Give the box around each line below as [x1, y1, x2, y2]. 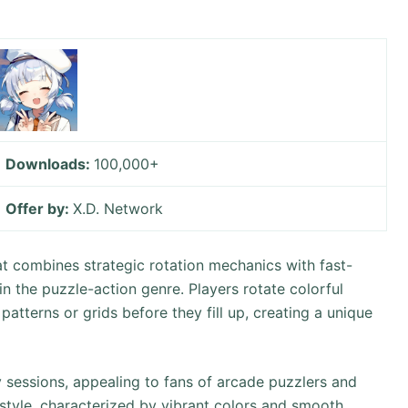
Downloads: [5, 155, 95, 173]
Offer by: [5, 199, 74, 218]
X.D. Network [73, 199, 164, 218]
